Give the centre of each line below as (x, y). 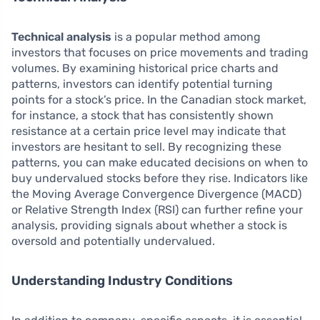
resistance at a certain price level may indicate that (149, 131)
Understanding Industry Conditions (122, 281)
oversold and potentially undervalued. (113, 241)
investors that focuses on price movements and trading (160, 52)
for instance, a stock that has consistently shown (142, 115)
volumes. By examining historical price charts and (145, 68)
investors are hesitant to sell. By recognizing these (146, 147)
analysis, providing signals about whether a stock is (149, 225)
